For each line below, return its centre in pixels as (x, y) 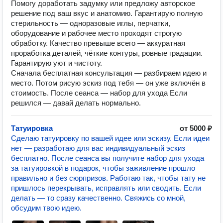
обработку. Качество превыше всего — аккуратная (98, 43)
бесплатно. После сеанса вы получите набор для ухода (108, 158)
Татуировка (32, 128)
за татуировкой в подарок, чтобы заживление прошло (103, 168)
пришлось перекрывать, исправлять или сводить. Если (106, 188)
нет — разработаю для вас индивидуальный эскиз (98, 148)
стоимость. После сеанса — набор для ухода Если (99, 93)
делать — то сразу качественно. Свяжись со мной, (98, 198)
